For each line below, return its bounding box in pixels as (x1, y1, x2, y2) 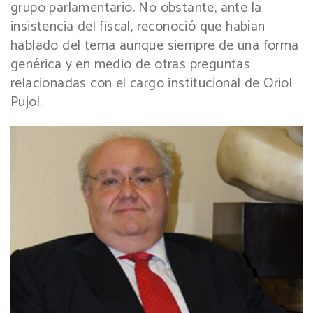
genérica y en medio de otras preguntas (10, 52, 251, 76)
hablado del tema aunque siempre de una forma (10, 34, 299, 57)
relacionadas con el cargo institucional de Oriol (10, 71, 293, 95)
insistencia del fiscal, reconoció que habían (10, 15, 265, 38)
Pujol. (10, 90, 43, 114)
